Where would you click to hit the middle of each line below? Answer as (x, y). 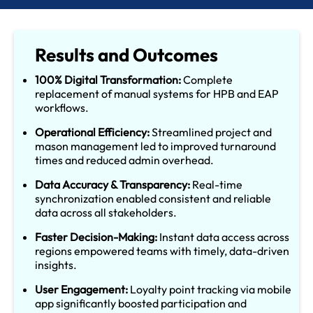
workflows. (62, 107)
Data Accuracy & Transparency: (112, 184)
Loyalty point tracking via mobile (210, 289)
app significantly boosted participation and (141, 303)
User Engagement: (81, 289)
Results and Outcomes (126, 54)
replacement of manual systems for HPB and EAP (157, 93)
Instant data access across (223, 236)
